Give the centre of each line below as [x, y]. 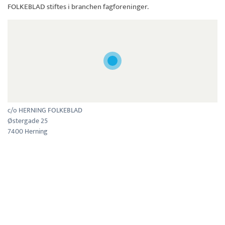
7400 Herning [28, 131]
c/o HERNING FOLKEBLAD [45, 110]
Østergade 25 [28, 121]
